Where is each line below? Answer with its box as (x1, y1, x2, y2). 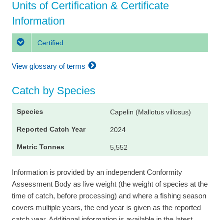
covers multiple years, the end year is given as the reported (12, 203, 201, 212)
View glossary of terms (12, 61, 87, 70)
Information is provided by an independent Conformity (12, 168, 182, 177)
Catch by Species (12, 84, 95, 97)
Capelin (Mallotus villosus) (110, 108, 191, 116)
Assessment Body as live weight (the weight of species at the (12, 180, 208, 189)
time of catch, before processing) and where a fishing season (12, 192, 206, 200)
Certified (35, 38, 63, 47)
